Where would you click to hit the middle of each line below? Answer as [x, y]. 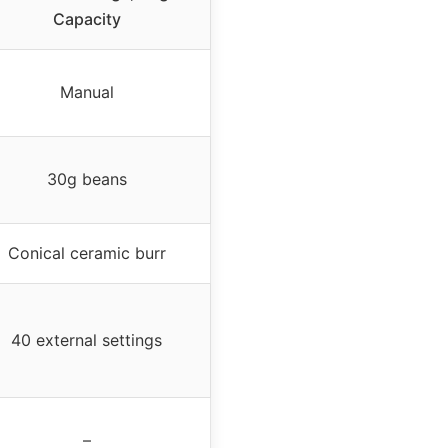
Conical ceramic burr [86, 252]
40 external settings [86, 339]
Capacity [86, 18]
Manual [86, 91]
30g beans [86, 178]
